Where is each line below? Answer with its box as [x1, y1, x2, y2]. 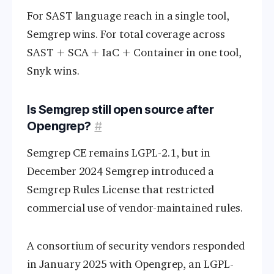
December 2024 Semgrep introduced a [27, 165, 215, 179]
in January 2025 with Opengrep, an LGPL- [27, 257, 234, 272]
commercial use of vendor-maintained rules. [27, 201, 243, 215]
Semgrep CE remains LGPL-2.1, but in [27, 146, 211, 160]
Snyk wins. [27, 64, 80, 78]
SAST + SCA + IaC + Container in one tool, [27, 46, 242, 60]
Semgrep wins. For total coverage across [27, 28, 225, 42]
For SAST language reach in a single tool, [27, 9, 229, 23]
